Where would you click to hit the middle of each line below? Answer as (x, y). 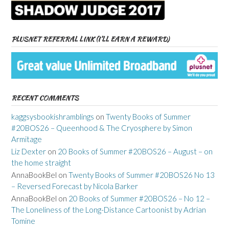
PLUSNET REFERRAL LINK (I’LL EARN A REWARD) (90, 39)
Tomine (23, 221)
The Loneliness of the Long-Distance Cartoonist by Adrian (109, 210)
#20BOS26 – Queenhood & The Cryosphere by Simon (102, 128)
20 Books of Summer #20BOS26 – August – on (135, 152)
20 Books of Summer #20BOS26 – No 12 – (139, 199)
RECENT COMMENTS (45, 98)
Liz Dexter (29, 152)
